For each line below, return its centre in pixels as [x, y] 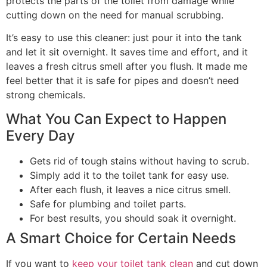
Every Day [41, 135]
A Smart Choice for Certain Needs [121, 238]
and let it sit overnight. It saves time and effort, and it [127, 52]
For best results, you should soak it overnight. [133, 218]
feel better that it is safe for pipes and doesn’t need [122, 81]
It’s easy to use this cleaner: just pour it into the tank [124, 38]
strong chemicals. [46, 95]
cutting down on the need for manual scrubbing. [115, 15]
